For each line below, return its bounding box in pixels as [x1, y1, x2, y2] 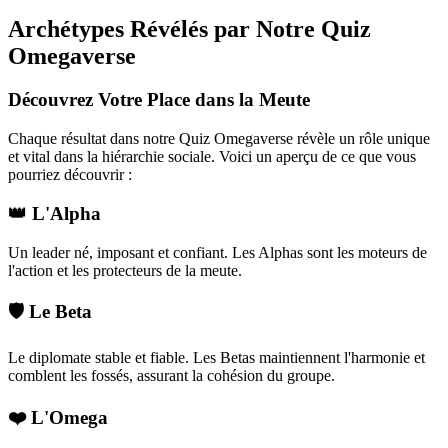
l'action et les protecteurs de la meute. [8, 261, 242, 279]
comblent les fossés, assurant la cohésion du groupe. [8, 367, 335, 385]
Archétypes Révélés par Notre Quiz [8, 15, 371, 42]
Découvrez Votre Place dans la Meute [8, 89, 310, 111]
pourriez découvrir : [8, 166, 132, 184]
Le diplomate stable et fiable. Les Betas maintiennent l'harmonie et [8, 349, 425, 367]
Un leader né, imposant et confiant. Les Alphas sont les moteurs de [8, 243, 427, 261]
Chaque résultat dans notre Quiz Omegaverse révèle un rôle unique [8, 130, 430, 148]
